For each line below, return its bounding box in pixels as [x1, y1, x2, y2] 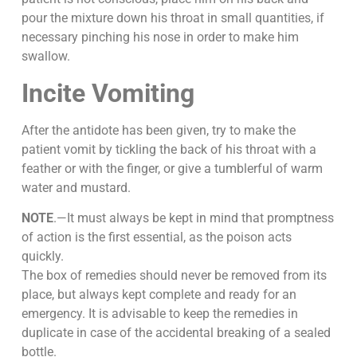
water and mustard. [21, 179, 131, 195]
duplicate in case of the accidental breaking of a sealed [21, 325, 331, 341]
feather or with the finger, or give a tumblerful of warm [21, 160, 323, 176]
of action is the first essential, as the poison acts [21, 229, 292, 245]
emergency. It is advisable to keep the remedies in [21, 306, 298, 322]
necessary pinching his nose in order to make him [21, 29, 299, 45]
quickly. [21, 249, 64, 265]
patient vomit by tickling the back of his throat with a [21, 141, 316, 157]
